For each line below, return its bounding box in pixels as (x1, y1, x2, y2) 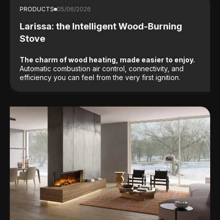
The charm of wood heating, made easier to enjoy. (20, 55, 195, 64)
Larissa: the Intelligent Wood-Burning (20, 21, 182, 31)
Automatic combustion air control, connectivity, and (20, 64, 184, 73)
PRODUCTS (20, 5, 54, 13)
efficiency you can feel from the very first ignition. (20, 73, 180, 82)
